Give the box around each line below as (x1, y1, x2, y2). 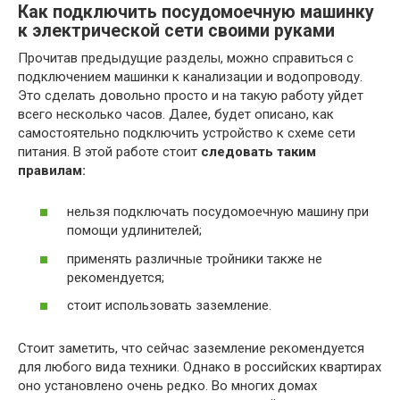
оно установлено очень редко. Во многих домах (18, 378, 317, 395)
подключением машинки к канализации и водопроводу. (18, 68, 362, 85)
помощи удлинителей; (67, 222, 202, 239)
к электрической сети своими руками (18, 20, 335, 41)
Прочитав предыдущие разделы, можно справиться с (18, 49, 354, 66)
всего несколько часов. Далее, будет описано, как (18, 105, 334, 122)
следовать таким (201, 143, 316, 160)
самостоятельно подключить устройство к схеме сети (18, 124, 355, 141)
